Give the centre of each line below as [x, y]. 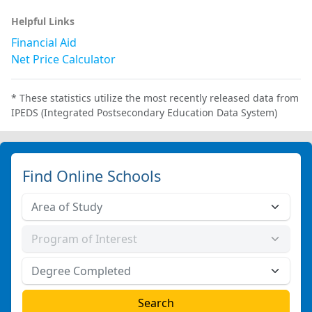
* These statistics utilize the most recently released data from [155, 98]
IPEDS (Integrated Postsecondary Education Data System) [144, 112]
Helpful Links [43, 21]
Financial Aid [44, 42]
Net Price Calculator [63, 59]
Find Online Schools [92, 176]
